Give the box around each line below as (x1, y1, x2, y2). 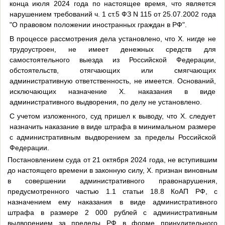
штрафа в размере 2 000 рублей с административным (8, 208, 217, 217)
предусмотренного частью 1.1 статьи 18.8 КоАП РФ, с (8, 187, 217, 196)
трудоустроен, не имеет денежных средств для (9, 45, 216, 53)
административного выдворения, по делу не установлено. (9, 97, 202, 106)
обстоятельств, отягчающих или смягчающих (9, 66, 216, 74)
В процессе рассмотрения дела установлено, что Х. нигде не (9, 34, 216, 43)
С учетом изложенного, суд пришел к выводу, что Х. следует (9, 111, 216, 120)
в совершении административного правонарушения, (8, 177, 217, 185)
